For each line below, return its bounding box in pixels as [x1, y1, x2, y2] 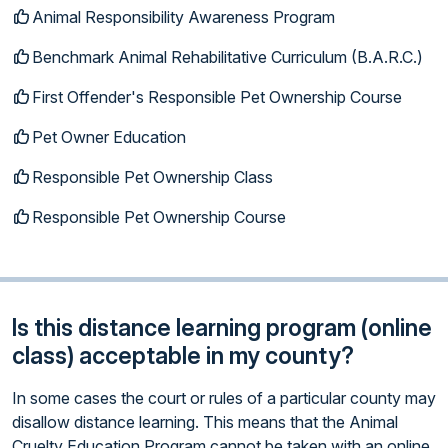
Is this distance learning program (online [12, 312, 432, 342]
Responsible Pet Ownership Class [32, 166, 273, 187]
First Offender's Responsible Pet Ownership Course [32, 86, 402, 107]
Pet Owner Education [32, 126, 186, 147]
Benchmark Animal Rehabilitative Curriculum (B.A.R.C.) [32, 46, 423, 67]
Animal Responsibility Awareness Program [32, 6, 335, 27]
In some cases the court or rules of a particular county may [12, 387, 436, 408]
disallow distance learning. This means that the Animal [12, 411, 398, 432]
